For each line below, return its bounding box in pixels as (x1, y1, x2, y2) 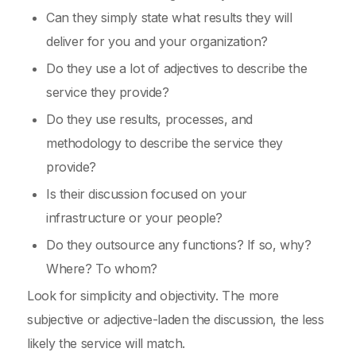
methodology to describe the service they (46, 135, 284, 151)
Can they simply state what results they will (46, 10, 292, 25)
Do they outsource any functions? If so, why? (46, 237, 311, 253)
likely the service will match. (27, 335, 186, 351)
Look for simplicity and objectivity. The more (27, 288, 280, 304)
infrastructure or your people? (46, 210, 223, 226)
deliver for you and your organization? (46, 33, 268, 49)
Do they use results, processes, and (46, 111, 253, 127)
